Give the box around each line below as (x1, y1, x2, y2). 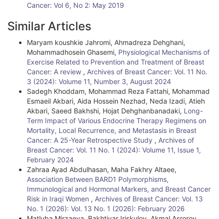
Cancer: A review (27, 67, 83, 76)
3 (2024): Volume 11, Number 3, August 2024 (27, 77, 171, 86)
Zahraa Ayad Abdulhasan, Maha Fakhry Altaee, (27, 165, 176, 174)
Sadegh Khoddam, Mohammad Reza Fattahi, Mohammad (27, 87, 210, 95)
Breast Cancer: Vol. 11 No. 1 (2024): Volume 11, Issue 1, (27, 146, 201, 154)
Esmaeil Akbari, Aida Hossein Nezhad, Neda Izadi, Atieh (27, 97, 205, 105)
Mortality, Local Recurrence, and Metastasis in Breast (27, 126, 197, 134)
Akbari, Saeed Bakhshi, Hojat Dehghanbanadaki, (27, 107, 184, 115)
